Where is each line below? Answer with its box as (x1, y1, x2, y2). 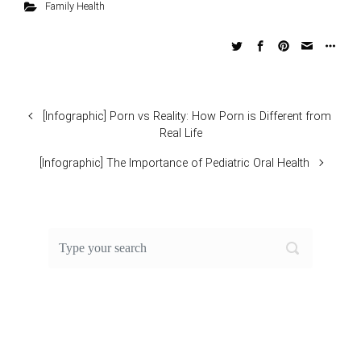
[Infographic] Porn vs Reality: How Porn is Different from (43, 110, 332, 124)
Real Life (159, 127, 202, 141)
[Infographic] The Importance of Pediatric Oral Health (39, 156, 309, 171)
